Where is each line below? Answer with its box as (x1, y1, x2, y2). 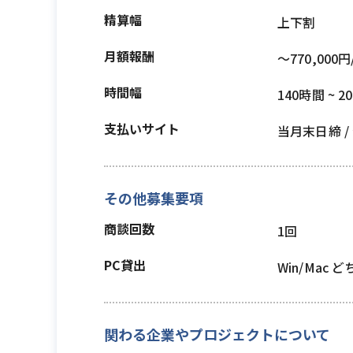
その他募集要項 (104, 188, 203, 208)
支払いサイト (104, 119, 180, 138)
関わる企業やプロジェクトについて (104, 324, 330, 344)
